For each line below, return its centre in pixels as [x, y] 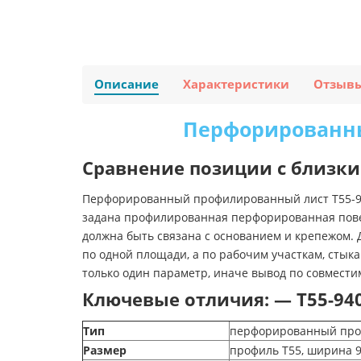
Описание [127, 85]
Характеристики [236, 85]
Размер [105, 351]
